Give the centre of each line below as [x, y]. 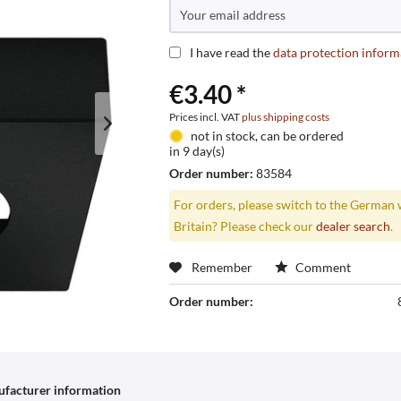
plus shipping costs [285, 117]
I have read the [231, 53]
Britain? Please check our [244, 226]
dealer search [353, 226]
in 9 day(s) [196, 151]
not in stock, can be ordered [267, 136]
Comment [321, 267]
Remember [222, 267]
